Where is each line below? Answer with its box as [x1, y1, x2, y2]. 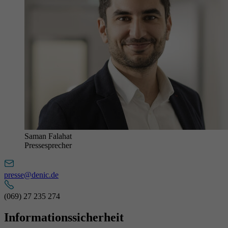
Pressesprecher [24, 140, 72, 150]
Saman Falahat [24, 131, 72, 140]
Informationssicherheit [4, 211, 124, 224]
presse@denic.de [4, 170, 59, 179]
